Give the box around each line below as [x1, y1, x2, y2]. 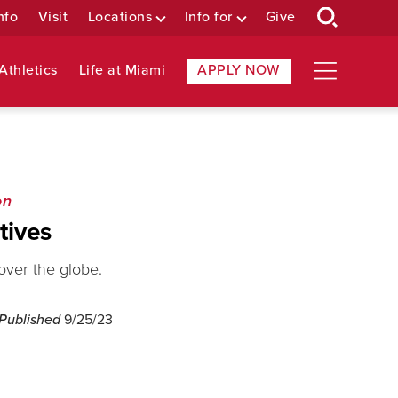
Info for [184, 8, 233, 26]
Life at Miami [78, 61, 166, 79]
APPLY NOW [197, 61, 280, 79]
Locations [87, 8, 153, 26]
